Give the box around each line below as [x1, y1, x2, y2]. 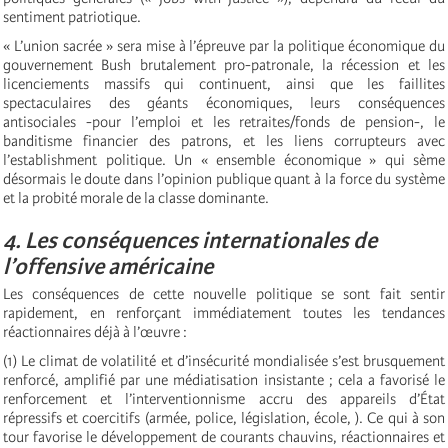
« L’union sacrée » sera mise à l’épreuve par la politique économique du [3, 37, 445, 56]
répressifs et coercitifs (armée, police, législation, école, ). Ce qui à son [3, 409, 445, 428]
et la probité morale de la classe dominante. [3, 189, 269, 208]
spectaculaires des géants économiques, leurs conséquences [3, 94, 445, 113]
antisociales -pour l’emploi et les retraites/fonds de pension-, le [3, 113, 445, 132]
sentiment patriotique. [3, 8, 141, 27]
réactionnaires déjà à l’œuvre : [3, 323, 187, 342]
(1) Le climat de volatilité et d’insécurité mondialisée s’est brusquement [3, 352, 445, 371]
